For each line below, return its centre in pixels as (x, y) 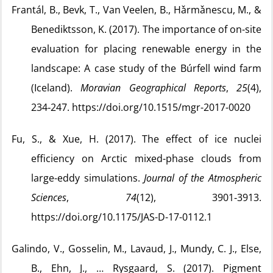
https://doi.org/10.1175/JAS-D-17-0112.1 (122, 217)
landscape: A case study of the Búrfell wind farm (146, 68)
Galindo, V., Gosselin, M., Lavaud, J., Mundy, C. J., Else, (136, 249)
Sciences (49, 197)
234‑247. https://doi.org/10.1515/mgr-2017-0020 (141, 107)
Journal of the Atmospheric (203, 178)
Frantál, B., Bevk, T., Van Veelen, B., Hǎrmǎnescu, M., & (136, 10)
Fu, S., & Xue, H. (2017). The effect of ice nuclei (136, 139)
